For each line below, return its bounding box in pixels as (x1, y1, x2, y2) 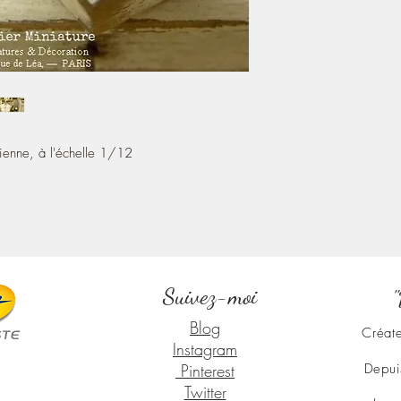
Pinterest (175, 359, 235, 381)
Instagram (173, 337, 237, 360)
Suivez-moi (163, 281, 257, 310)
